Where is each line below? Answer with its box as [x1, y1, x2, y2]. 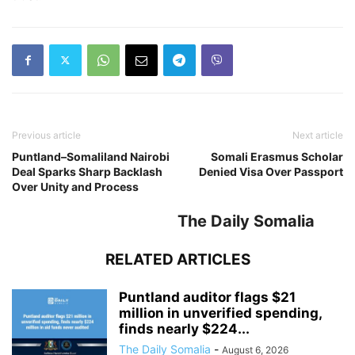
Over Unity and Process [12, 179, 139, 193]
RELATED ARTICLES [105, 250, 250, 269]
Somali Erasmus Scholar [211, 149, 343, 163]
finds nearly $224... [119, 320, 250, 337]
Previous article [12, 128, 81, 141]
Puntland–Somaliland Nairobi [12, 149, 170, 163]
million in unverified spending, [119, 304, 322, 321]
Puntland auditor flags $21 [119, 288, 296, 305]
